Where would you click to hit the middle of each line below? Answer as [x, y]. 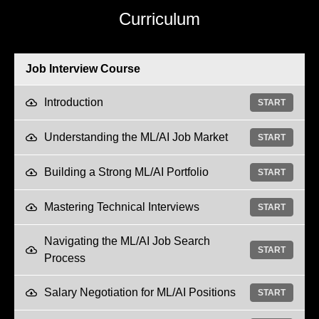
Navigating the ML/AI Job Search [127, 241]
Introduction [74, 102]
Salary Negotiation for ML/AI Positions [140, 292]
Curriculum [159, 19]
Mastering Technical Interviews [122, 206]
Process [65, 258]
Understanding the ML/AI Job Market [136, 137]
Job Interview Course [83, 68]
